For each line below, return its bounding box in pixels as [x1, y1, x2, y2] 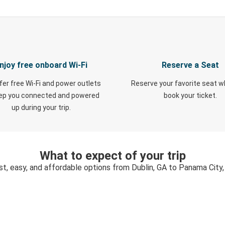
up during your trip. [11, 103, 71, 111]
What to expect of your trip [39, 149, 186, 163]
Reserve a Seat [161, 60, 219, 70]
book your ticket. [163, 91, 217, 99]
